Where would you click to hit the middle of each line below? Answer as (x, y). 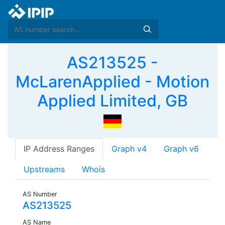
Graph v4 (129, 149)
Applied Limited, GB (113, 101)
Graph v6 (181, 149)
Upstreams (44, 170)
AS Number (40, 194)
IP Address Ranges (59, 149)
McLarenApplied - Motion (113, 82)
